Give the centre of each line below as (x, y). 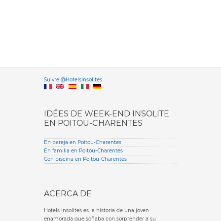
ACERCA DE (68, 193)
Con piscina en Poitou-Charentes (85, 159)
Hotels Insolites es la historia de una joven (96, 210)
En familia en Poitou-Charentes (83, 150)
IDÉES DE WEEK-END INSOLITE (107, 113)
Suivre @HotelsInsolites (73, 79)
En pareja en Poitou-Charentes (83, 142)
